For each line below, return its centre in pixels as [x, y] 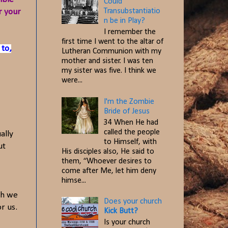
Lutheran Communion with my [111, 52]
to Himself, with [131, 142]
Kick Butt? [121, 211]
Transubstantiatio [132, 11]
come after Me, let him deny [109, 171]
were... [72, 81]
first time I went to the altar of [112, 42]
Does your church [133, 202]
